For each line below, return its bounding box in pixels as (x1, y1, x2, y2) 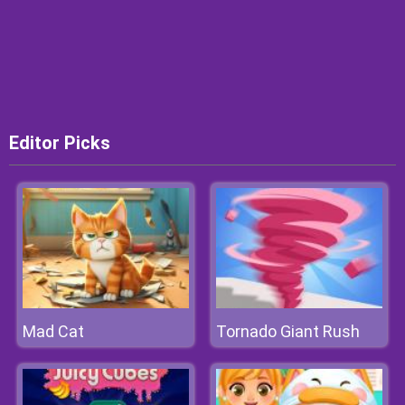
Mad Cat (23, 322, 84, 341)
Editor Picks (9, 132, 110, 154)
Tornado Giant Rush (216, 322, 360, 341)
